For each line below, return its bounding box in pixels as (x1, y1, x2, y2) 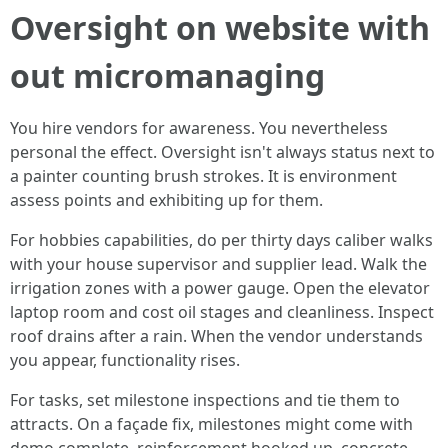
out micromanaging (10, 54, 325, 97)
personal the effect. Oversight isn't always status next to (10, 141, 435, 163)
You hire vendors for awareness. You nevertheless (10, 117, 388, 139)
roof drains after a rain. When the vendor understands (10, 325, 423, 347)
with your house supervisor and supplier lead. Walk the (10, 253, 427, 275)
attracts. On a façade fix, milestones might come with (10, 413, 413, 435)
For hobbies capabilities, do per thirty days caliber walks (10, 229, 433, 251)
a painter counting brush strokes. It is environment (10, 165, 397, 187)
